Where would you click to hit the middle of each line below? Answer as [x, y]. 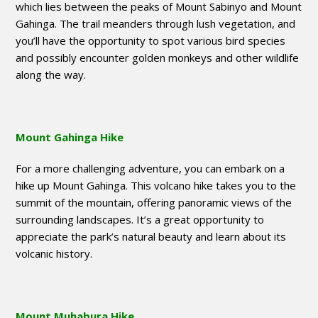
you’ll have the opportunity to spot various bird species [151, 41]
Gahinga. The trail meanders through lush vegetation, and [156, 24]
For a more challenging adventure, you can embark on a [150, 169]
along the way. [51, 75]
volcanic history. [54, 254]
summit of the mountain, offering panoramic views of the [154, 203]
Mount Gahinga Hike [70, 137]
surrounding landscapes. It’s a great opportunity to [140, 220]
